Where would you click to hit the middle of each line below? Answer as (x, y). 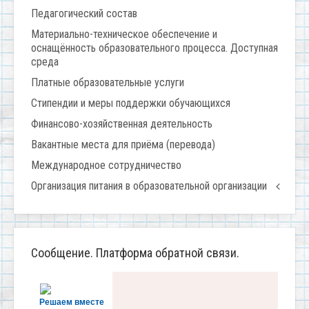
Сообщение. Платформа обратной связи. (135, 253)
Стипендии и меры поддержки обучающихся (131, 103)
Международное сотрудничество (106, 166)
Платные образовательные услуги (108, 83)
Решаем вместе (72, 302)
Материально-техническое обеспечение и (124, 34)
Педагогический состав (84, 14)
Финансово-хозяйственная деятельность (122, 124)
